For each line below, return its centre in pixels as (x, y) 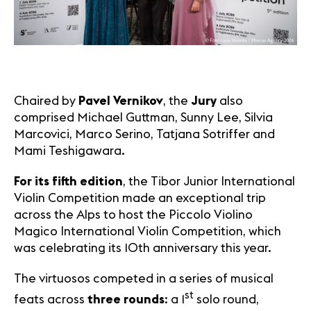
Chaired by (46, 101)
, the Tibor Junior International (209, 181)
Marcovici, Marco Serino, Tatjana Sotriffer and (144, 134)
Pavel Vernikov (121, 101)
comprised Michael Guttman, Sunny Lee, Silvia (143, 117)
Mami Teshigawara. (69, 151)
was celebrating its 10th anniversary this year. (143, 248)
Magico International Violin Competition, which (148, 231)
